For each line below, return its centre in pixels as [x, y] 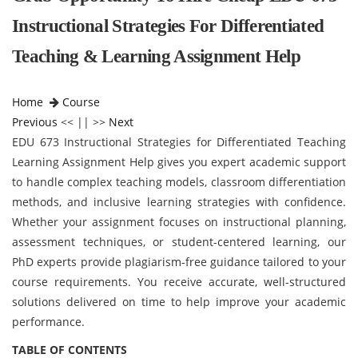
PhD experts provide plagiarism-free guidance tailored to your [179, 262]
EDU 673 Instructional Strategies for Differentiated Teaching [179, 142]
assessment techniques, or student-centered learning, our [179, 242]
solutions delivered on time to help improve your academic [179, 302]
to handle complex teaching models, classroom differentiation [179, 182]
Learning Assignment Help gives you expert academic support [179, 162]
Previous [35, 122]
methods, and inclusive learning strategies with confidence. [179, 202]
